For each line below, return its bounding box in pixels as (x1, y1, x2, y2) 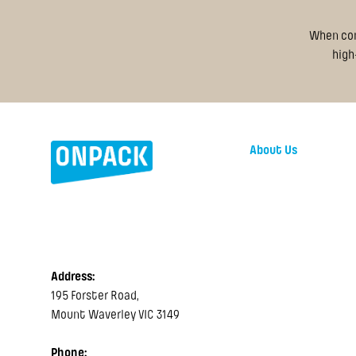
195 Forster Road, (51, 289, 139, 303)
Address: (51, 270, 95, 284)
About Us (249, 144, 297, 157)
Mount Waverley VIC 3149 (51, 308, 180, 322)
